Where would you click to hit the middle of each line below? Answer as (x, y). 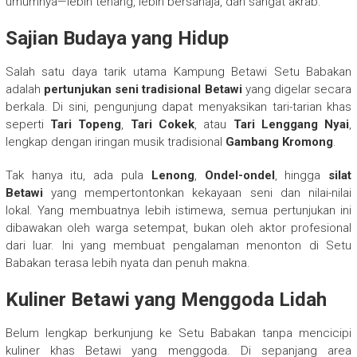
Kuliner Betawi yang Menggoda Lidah (166, 299)
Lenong (173, 175)
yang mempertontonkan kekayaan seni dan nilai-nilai (197, 192)
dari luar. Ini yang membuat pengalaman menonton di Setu (178, 245)
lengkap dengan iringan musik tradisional (115, 141)
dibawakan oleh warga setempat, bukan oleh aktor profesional (178, 228)
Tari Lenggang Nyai (291, 124)
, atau (214, 124)
